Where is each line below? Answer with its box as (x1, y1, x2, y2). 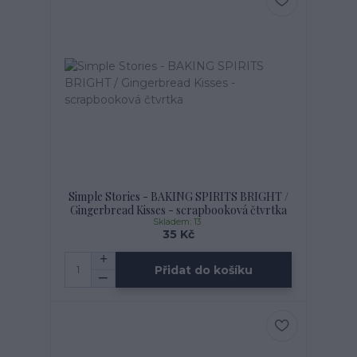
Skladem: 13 (153, 217, 204, 228)
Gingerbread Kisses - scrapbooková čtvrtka (69, 202, 287, 218)
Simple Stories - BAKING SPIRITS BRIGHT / (68, 189, 288, 205)
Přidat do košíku (155, 262, 253, 277)
